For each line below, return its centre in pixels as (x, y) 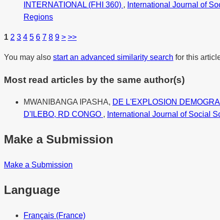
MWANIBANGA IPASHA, (68, 102)
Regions (38, 17)
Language (32, 190)
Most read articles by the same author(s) (94, 80)
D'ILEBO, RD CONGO (63, 114)
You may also (28, 57)
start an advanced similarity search (113, 57)
